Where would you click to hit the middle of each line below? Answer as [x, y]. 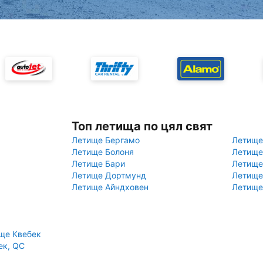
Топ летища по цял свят [142, 126]
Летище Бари [98, 163]
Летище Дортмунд [109, 175]
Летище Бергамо [106, 140]
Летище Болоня [103, 152]
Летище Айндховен [110, 187]
